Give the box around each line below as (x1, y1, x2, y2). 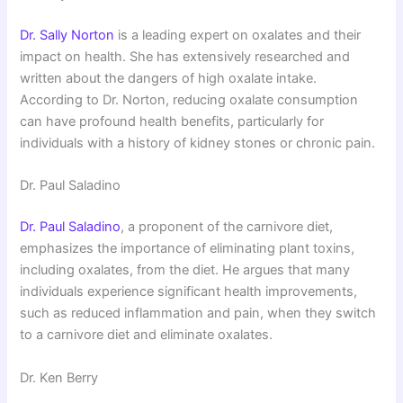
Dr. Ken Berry (20, 369, 99, 386)
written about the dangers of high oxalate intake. (20, 70, 318, 87)
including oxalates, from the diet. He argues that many (20, 262, 351, 279)
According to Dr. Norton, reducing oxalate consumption (20, 92, 359, 109)
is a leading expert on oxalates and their (114, 27, 362, 44)
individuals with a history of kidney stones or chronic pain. (20, 135, 376, 152)
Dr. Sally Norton (20, 27, 115, 44)
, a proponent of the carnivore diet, (121, 219, 334, 236)
